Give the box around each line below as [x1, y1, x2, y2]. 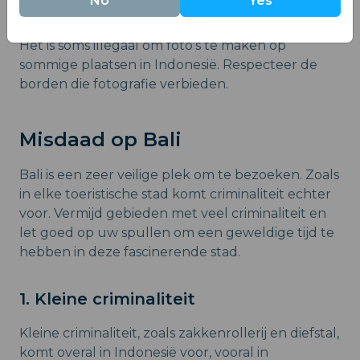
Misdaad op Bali [19, 128, 182, 152]
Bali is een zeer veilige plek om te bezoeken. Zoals [19, 167, 339, 183]
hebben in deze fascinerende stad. [19, 244, 240, 260]
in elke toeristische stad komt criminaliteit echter [19, 186, 331, 202]
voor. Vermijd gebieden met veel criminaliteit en [19, 206, 326, 222]
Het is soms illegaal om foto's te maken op [19, 38, 286, 54]
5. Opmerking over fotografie [19, 2, 266, 22]
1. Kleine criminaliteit [19, 289, 195, 309]
